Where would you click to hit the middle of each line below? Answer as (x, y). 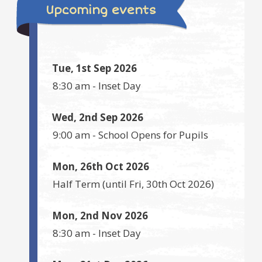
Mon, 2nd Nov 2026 (100, 216)
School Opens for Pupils (153, 135)
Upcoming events (101, 11)
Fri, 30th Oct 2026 (170, 184)
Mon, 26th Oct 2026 (101, 167)
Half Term (76, 184)
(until (115, 184)
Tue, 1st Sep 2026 (94, 68)
